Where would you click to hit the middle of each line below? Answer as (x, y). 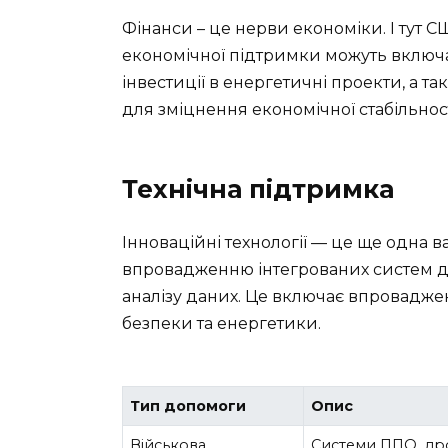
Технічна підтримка (258, 188)
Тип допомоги (188, 405)
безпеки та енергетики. (221, 323)
